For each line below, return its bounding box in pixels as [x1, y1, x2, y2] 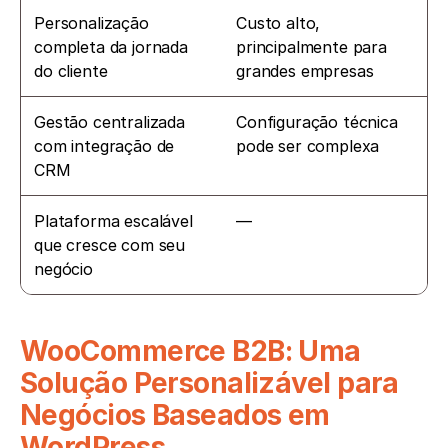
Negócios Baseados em [20, 397, 330, 432]
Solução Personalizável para [20, 365, 399, 400]
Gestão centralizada [34, 111, 185, 132]
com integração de [34, 135, 175, 156]
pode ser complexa [236, 135, 380, 156]
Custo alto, [236, 12, 321, 33]
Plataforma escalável [34, 210, 193, 231]
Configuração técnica [236, 111, 398, 132]
